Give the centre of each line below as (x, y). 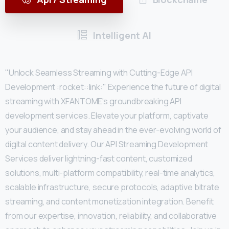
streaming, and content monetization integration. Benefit (110, 202)
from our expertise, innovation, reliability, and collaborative (111, 216)
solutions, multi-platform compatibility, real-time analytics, (110, 173)
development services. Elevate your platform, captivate (107, 116)
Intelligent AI (121, 36)
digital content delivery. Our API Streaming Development (107, 144)
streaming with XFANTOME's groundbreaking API (93, 101)
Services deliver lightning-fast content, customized (99, 159)
